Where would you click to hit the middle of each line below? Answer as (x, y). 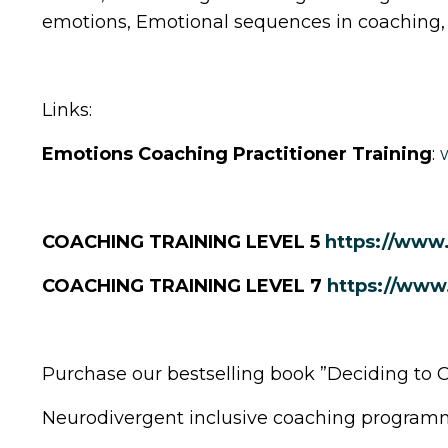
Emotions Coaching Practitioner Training (237, 153)
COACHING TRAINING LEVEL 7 (184, 285)
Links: (67, 109)
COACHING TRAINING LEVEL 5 (183, 241)
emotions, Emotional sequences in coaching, (243, 21)
